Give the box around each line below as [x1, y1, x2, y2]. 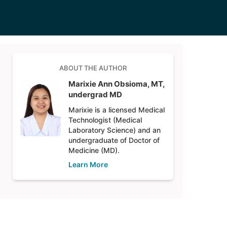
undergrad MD [68, 90, 122, 99]
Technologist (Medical [68, 116, 142, 124]
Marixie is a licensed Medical [68, 105, 165, 114]
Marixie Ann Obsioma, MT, [68, 79, 165, 89]
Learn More [68, 160, 108, 169]
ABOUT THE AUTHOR [59, 64, 127, 72]
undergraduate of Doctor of [68, 136, 160, 144]
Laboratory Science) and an [68, 126, 161, 134]
